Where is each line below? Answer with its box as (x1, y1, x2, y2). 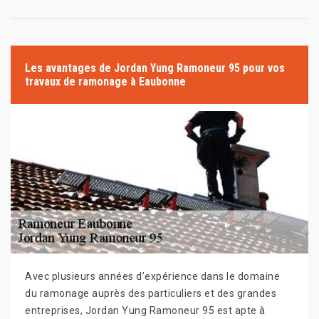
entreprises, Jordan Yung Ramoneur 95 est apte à (25, 305, 266, 316)
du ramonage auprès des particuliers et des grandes (25, 288, 276, 299)
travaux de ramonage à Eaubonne (25, 75, 186, 88)
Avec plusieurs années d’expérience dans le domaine (25, 271, 280, 282)
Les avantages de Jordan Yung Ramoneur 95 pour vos (25, 61, 285, 75)
